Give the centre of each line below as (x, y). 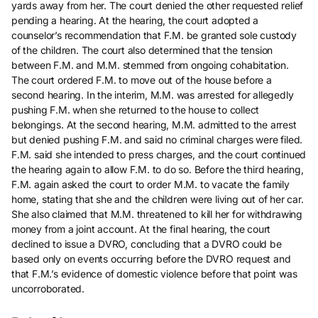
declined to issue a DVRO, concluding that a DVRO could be (147, 244)
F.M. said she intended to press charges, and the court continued (159, 154)
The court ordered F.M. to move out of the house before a (142, 80)
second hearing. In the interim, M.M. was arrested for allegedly (153, 95)
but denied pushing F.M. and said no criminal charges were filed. (157, 139)
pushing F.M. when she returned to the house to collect (136, 110)
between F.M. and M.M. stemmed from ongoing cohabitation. (150, 65)
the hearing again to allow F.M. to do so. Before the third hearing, (158, 169)
